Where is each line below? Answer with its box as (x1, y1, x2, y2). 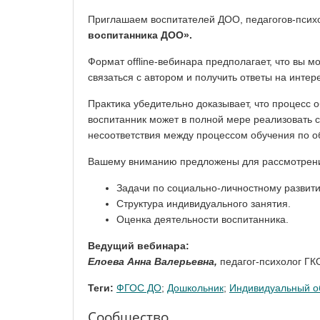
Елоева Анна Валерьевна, (88, 256, 220, 268)
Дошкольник (167, 282, 224, 294)
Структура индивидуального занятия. (116, 198, 291, 210)
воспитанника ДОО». (88, 29, 192, 41)
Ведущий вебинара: (88, 240, 189, 252)
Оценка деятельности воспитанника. (116, 214, 289, 226)
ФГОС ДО (116, 282, 161, 294)
